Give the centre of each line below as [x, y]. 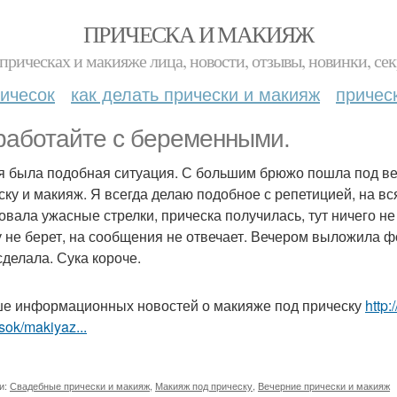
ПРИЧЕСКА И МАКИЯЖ [198, 34]
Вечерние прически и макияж [324, 385]
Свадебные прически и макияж [80, 385]
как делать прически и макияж [195, 93]
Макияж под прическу [204, 385]
